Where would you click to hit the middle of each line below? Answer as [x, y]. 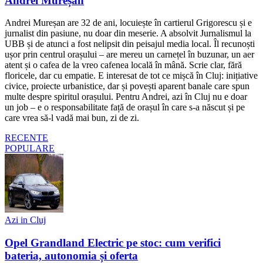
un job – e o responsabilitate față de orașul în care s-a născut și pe [125, 107]
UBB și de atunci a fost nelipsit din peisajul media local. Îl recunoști [130, 44]
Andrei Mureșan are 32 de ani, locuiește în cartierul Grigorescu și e [128, 23]
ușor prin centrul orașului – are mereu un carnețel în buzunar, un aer [129, 55]
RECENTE [26, 138]
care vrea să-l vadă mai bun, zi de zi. [72, 118]
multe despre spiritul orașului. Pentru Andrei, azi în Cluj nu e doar [126, 97]
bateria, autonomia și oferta [71, 256]
